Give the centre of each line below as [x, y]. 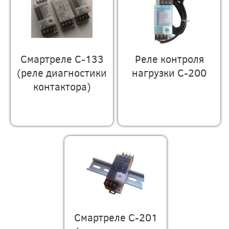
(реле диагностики [62, 72]
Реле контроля [169, 58]
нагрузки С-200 [169, 72]
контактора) [62, 86]
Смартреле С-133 [62, 58]
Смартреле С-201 [116, 217]
